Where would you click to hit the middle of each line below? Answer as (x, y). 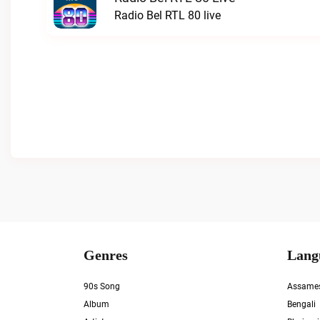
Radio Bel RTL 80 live (167, 15)
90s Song (102, 286)
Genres (106, 255)
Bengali (301, 304)
